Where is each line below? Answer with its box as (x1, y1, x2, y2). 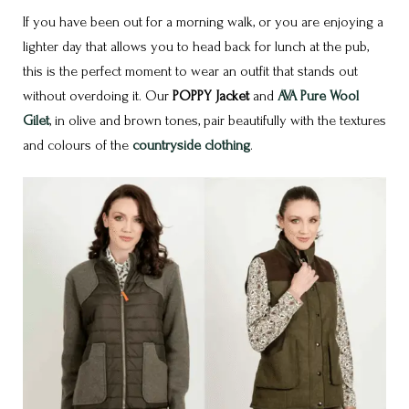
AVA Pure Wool (278, 87, 359, 104)
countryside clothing (132, 136, 250, 153)
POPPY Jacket (173, 87, 249, 104)
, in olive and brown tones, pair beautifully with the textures (49, 111, 386, 129)
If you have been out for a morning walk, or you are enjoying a (23, 13, 383, 30)
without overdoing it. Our (23, 87, 173, 104)
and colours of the (23, 136, 132, 153)
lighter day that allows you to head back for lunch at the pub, (23, 37, 369, 55)
